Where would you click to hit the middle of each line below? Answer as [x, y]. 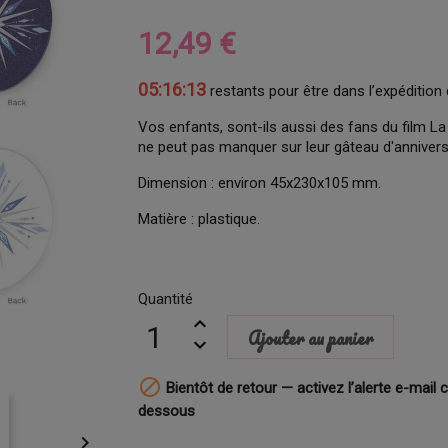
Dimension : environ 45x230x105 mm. [260, 183]
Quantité [166, 299]
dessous [167, 411]
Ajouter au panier [310, 338]
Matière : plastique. [199, 219]
